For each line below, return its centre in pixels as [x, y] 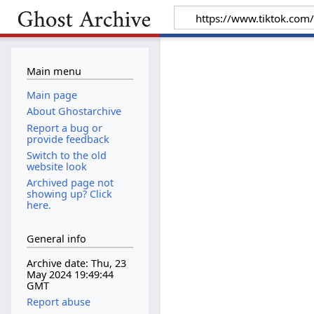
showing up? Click [69, 193]
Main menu [54, 71]
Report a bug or [64, 128]
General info [56, 239]
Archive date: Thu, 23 [76, 264]
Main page [52, 95]
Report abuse [58, 302]
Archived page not [70, 182]
